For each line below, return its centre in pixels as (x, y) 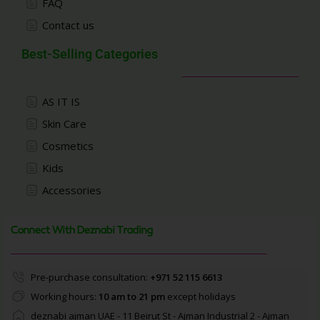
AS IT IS (61, 102)
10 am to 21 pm (131, 297)
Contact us (68, 25)
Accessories (71, 190)
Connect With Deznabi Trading (82, 231)
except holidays (200, 297)
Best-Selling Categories (90, 54)
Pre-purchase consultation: (90, 277)
